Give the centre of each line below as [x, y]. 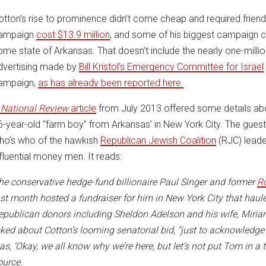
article [82, 108]
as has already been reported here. [111, 83]
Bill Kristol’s [103, 66]
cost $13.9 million [73, 34]
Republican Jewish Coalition [158, 140]
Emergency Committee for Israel [195, 66]
